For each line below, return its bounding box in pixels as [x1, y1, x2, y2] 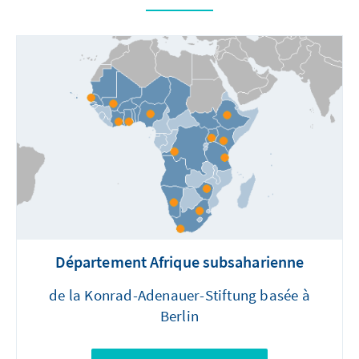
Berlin [159, 306, 200, 326]
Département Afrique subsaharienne [54, 252, 305, 272]
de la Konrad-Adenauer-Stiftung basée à [49, 285, 310, 305]
